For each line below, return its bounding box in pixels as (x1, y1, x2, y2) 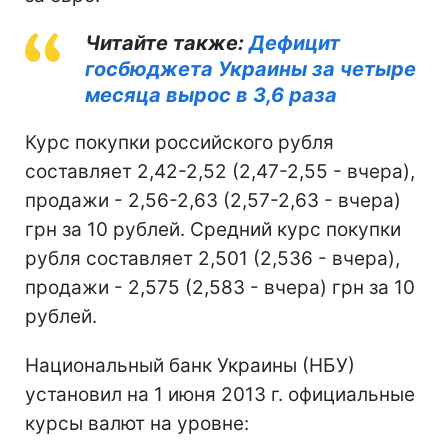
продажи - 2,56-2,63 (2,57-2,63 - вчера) (25, 188, 401, 212)
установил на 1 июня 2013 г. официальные (25, 382, 415, 406)
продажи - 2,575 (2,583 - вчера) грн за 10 (25, 275, 415, 299)
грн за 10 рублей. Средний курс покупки (25, 217, 401, 241)
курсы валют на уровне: (25, 411, 249, 435)
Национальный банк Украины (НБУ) (25, 353, 355, 377)
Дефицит (249, 30, 340, 55)
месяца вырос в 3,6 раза (85, 82, 337, 107)
